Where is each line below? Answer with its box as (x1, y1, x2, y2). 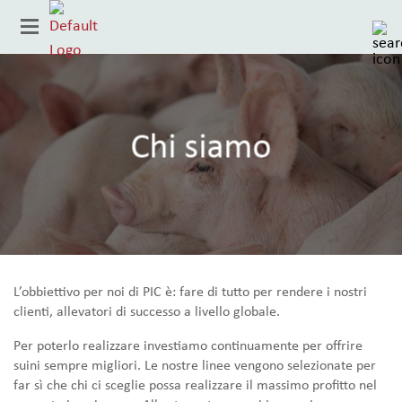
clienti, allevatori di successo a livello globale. (13, 304, 280, 319)
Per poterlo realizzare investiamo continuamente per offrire (13, 338, 363, 353)
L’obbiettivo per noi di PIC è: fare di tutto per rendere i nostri (13, 284, 367, 299)
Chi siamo (130, 128, 272, 165)
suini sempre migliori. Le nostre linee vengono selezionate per (13, 358, 376, 372)
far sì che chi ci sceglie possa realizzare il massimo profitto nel (13, 378, 377, 392)
